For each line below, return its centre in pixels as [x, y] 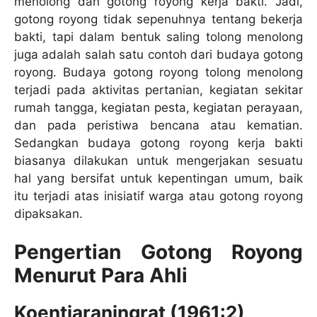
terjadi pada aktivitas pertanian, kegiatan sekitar [158, 90]
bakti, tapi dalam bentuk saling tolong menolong [158, 36]
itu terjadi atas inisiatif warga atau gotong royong [158, 196]
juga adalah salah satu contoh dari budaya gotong [158, 54]
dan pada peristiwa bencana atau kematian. [158, 125]
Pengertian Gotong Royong [158, 252]
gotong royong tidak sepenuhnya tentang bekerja [158, 19]
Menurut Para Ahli [101, 276]
